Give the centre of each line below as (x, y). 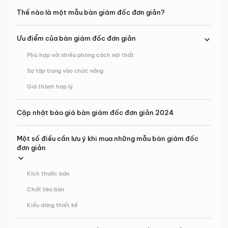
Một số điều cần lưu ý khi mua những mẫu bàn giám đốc (108, 139)
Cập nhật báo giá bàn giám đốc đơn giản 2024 (95, 113)
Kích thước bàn (48, 174)
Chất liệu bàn (45, 190)
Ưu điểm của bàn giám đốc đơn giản (76, 38)
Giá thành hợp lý (50, 87)
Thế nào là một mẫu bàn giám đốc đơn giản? (91, 12)
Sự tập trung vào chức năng (65, 71)
